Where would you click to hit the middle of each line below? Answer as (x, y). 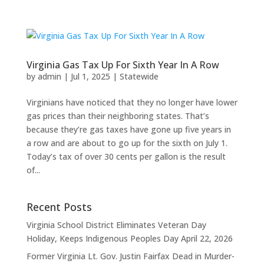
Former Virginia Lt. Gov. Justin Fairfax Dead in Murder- (130, 256)
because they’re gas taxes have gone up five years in (128, 129)
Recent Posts (59, 207)
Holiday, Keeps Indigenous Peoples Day (102, 238)
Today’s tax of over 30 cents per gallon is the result (126, 156)
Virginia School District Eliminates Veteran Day (116, 225)
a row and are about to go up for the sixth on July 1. (127, 143)
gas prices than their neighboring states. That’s (118, 115)
